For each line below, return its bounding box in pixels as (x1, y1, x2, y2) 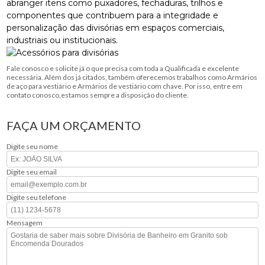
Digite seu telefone (7, 193, 67, 202)
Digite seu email (7, 167, 57, 177)
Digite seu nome (7, 142, 59, 151)
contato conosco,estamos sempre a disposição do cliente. (7, 91, 189, 100)
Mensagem (7, 218, 43, 228)
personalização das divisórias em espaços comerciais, (7, 22, 225, 34)
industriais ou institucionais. (7, 35, 118, 46)
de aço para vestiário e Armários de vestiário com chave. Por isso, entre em (7, 82, 243, 91)
